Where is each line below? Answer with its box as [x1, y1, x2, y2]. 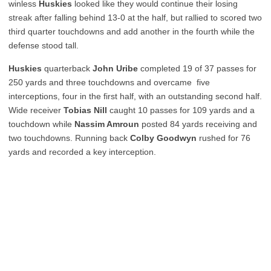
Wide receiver [8, 105, 64, 115]
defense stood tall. [8, 41, 79, 50]
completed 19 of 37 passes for [138, 64, 256, 73]
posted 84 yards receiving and [139, 119, 257, 129]
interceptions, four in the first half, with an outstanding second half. [8, 91, 262, 101]
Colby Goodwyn [130, 133, 197, 143]
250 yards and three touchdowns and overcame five [8, 77, 210, 87]
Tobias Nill [64, 105, 107, 115]
